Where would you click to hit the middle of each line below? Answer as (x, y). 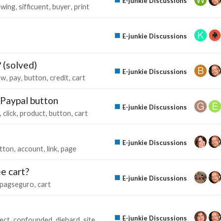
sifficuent (34, 6)
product (33, 113)
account (30, 148)
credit (59, 77)
